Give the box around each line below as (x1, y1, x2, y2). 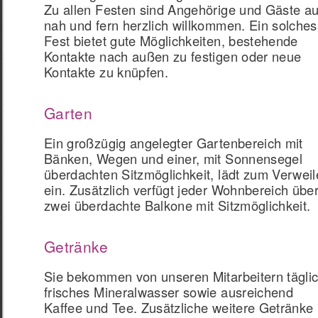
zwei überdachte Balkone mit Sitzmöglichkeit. (44, 196, 311, 214)
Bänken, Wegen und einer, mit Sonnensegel (44, 149, 303, 168)
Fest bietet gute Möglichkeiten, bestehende (44, 31, 298, 50)
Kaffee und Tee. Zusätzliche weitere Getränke (44, 298, 314, 317)
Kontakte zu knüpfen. (44, 62, 169, 81)
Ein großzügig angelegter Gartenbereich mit (44, 133, 303, 152)
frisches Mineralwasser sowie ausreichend (44, 283, 294, 301)
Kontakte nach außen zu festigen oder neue (44, 47, 302, 65)
